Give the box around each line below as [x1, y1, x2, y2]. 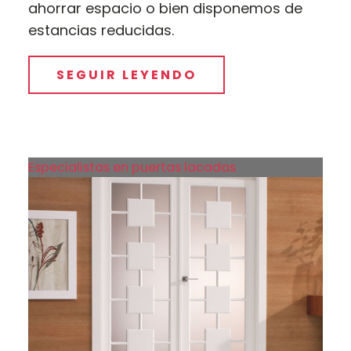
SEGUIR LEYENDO [56, 65, 197, 84]
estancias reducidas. [28, 20, 175, 40]
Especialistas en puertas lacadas [28, 157, 237, 176]
